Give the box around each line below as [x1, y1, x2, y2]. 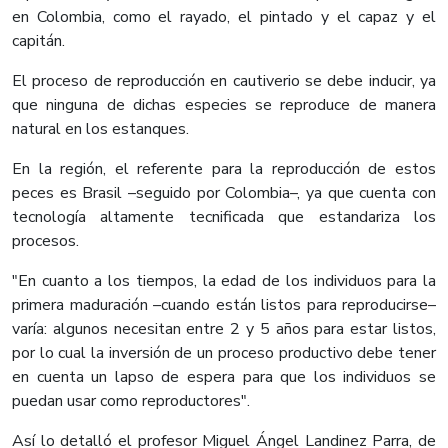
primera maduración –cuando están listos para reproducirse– [12, 294, 436, 317]
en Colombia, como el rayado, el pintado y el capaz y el [12, 6, 436, 29]
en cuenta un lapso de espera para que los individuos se [12, 366, 436, 389]
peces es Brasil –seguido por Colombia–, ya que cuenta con [12, 182, 436, 205]
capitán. [12, 30, 65, 53]
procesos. [12, 230, 79, 253]
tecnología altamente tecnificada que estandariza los [12, 206, 436, 229]
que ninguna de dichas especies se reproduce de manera [12, 94, 436, 117]
